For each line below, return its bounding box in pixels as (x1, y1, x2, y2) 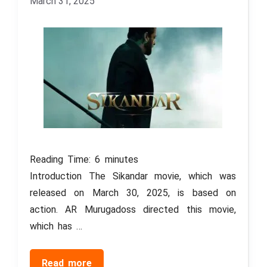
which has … (30, 221, 83, 232)
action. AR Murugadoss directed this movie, (30, 204, 236, 216)
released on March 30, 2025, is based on (30, 187, 236, 199)
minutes (104, 154, 138, 166)
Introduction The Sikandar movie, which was (30, 170, 236, 182)
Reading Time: (30, 154, 95, 166)
